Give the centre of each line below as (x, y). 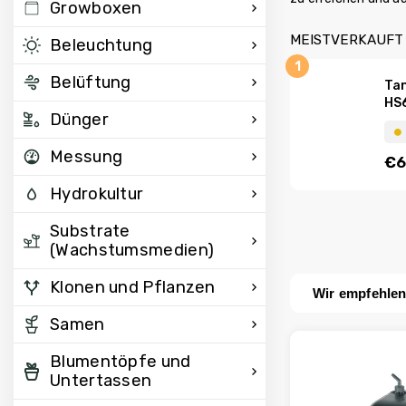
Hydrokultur (97, 194)
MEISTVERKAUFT (347, 40)
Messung (87, 157)
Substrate (90, 231)
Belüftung (91, 82)
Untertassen (101, 381)
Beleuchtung (101, 45)
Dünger (79, 120)
